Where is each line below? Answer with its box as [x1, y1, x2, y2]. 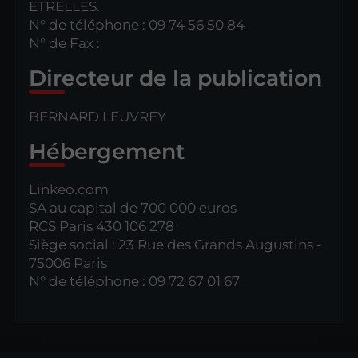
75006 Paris [29, 254, 108, 271]
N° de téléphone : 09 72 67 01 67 [29, 272, 241, 289]
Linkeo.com [29, 181, 109, 197]
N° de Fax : [29, 35, 101, 52]
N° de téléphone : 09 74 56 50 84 [29, 17, 245, 34]
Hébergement [29, 137, 185, 165]
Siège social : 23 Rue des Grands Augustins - [29, 236, 323, 253]
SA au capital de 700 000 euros [29, 199, 237, 216]
